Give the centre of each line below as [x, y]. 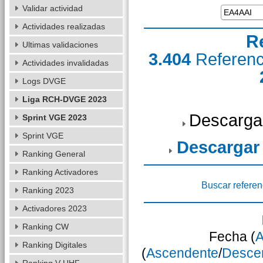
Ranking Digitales [54, 245]
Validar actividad [52, 8]
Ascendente [182, 253]
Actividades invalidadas [65, 63]
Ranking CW [45, 227]
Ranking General [53, 154]
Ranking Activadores [60, 172]
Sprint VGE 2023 [54, 117]
